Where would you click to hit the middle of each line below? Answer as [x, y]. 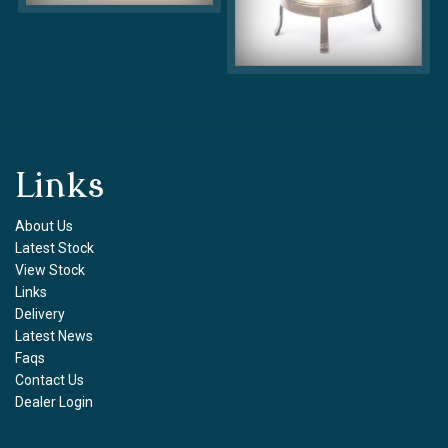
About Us [44, 226]
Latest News [54, 336]
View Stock [50, 270]
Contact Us [49, 380]
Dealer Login [54, 402]
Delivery [40, 314]
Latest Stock [54, 248]
